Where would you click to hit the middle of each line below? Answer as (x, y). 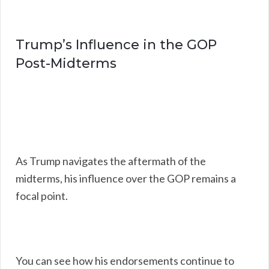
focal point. (42, 195)
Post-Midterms (66, 63)
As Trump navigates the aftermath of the (111, 161)
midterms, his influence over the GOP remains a (126, 178)
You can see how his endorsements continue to (125, 260)
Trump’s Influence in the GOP (116, 44)
